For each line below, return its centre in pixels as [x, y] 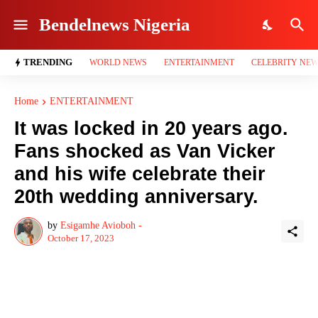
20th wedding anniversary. [136, 197]
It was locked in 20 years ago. [151, 128]
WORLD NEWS [118, 62]
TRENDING [48, 62]
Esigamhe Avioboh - [101, 225]
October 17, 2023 [81, 238]
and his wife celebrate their [140, 174]
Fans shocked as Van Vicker [145, 151]
